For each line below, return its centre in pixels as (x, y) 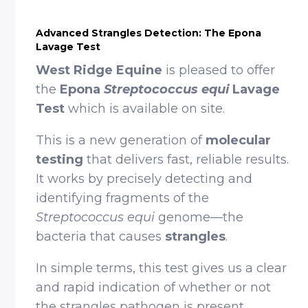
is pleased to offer (219, 70)
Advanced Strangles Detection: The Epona (149, 33)
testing (60, 159)
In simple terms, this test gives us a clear (162, 268)
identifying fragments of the (123, 198)
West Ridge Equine (99, 70)
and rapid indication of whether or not (154, 287)
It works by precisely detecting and (144, 179)
